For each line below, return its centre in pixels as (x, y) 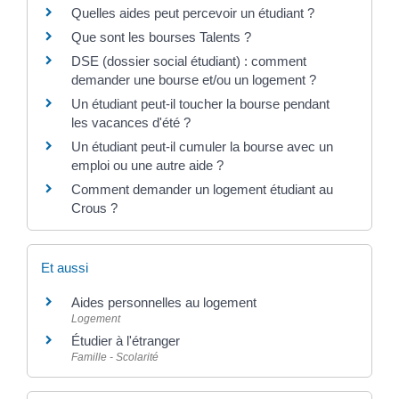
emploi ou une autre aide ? (147, 165)
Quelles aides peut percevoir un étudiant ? (192, 12)
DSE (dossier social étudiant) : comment (188, 61)
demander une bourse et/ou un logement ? (193, 79)
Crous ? (94, 208)
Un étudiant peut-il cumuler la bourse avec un (202, 146)
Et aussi (64, 268)
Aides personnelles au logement (163, 302)
